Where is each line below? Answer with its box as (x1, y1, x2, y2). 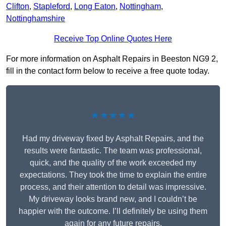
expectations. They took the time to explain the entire (19, 171, 207, 180)
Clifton (6, 2, 29, 11)
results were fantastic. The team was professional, (24, 146, 202, 155)
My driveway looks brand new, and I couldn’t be (29, 195, 197, 204)
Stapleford (33, 2, 70, 11)
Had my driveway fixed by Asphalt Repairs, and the (22, 134, 204, 143)
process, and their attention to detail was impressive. (20, 183, 206, 192)
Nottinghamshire (6, 14, 65, 23)
